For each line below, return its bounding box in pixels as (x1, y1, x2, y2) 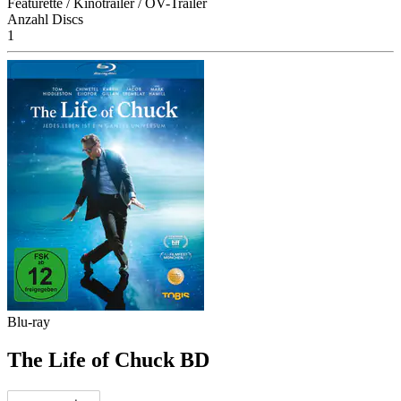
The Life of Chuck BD (7, 347, 209, 371)
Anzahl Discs (7, 11, 83, 27)
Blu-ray (7, 313, 50, 329)
